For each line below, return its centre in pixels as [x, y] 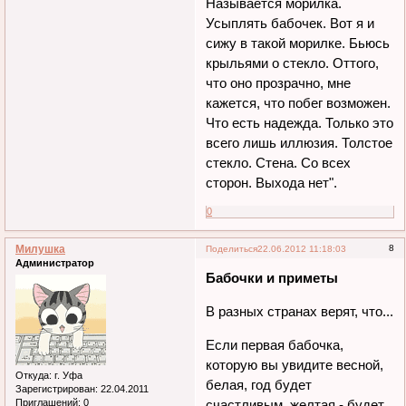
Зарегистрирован [55, 388]
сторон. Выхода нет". [272, 183]
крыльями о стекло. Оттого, [293, 63]
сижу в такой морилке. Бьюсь [298, 43]
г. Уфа [67, 375]
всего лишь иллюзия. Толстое [300, 143]
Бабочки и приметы [272, 277]
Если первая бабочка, [275, 344]
